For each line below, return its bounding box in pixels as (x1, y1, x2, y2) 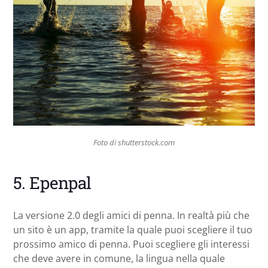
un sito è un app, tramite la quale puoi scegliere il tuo (13, 223, 252, 237)
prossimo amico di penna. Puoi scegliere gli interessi (13, 237, 249, 251)
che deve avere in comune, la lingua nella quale (13, 252, 225, 266)
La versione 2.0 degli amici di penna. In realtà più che (13, 209, 249, 223)
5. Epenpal (13, 172, 92, 194)
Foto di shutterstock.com (93, 137, 175, 148)
